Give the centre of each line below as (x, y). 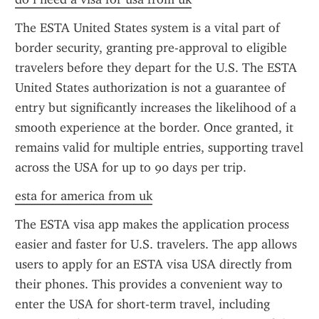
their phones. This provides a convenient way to (149, 284)
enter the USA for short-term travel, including (142, 304)
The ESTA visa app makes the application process (152, 224)
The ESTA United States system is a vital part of (147, 28)
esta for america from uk (84, 196)
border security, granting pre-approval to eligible (151, 48)
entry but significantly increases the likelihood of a (156, 108)
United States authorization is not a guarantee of (150, 88)
